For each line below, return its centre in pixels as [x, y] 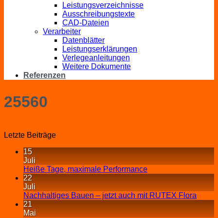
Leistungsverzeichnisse [103, 5]
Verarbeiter [62, 32]
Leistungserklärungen [100, 49]
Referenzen [45, 75]
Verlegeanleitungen [96, 58]
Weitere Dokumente [97, 67]
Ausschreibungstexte [99, 14]
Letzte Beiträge [30, 135]
